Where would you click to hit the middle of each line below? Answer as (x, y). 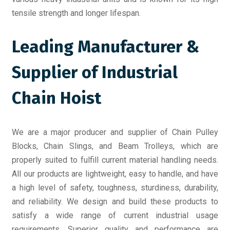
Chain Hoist (56, 98)
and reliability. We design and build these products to (115, 201)
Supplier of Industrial (95, 73)
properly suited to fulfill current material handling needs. (115, 160)
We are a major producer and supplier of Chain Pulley (115, 132)
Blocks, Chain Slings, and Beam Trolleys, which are (115, 146)
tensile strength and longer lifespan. (76, 13)
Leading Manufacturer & (106, 47)
